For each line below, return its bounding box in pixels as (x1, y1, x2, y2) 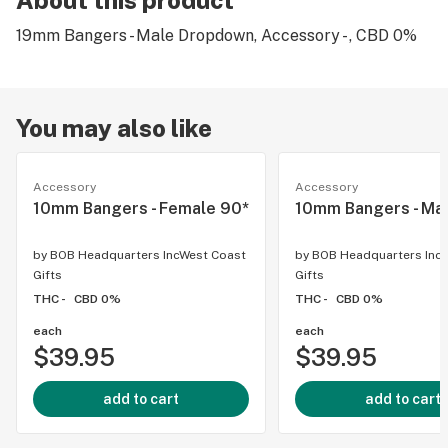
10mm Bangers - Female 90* (33, 199, 249, 218)
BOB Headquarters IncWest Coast (50, 248, 246, 262)
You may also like (16, 114, 212, 142)
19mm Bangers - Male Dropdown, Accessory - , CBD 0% (16, 26, 417, 45)
